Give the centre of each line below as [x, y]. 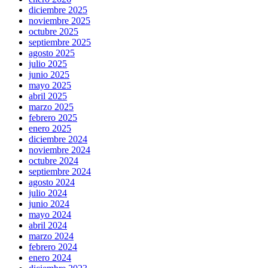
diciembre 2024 [58, 139]
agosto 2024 [52, 182]
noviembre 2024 [60, 150]
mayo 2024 [50, 214]
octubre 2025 [54, 31]
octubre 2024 [54, 160]
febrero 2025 [53, 117]
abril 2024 [48, 225]
